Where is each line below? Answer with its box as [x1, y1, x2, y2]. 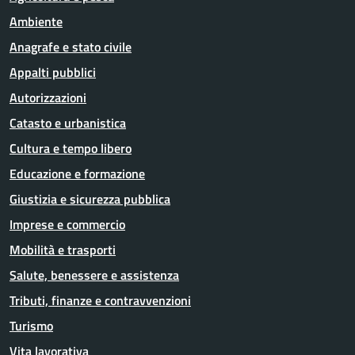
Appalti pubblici [10, 63, 96, 82]
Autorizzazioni [10, 88, 86, 107]
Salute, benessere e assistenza [10, 265, 179, 284]
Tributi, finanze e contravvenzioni [10, 291, 191, 310]
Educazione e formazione [10, 164, 145, 183]
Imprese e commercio [10, 215, 125, 234]
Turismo [10, 316, 53, 335]
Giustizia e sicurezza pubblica [10, 189, 170, 208]
